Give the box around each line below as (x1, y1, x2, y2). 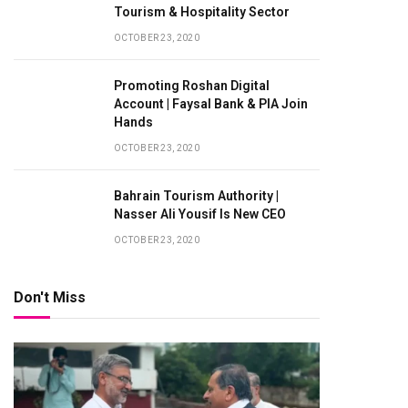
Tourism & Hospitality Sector (114, 4, 290, 19)
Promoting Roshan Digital (114, 77, 270, 93)
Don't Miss (14, 288, 86, 306)
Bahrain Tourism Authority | (114, 188, 279, 203)
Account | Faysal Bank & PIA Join (114, 96, 308, 111)
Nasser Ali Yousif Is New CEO (114, 206, 286, 221)
